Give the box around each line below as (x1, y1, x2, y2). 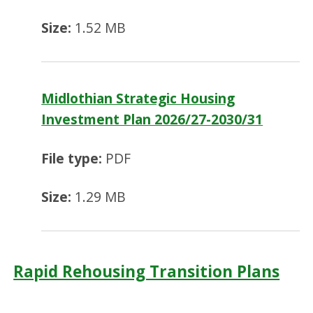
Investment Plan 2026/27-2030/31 (41, 110, 263, 129)
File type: (41, 148, 103, 168)
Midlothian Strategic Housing (41, 89, 235, 108)
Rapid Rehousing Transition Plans (13, 260, 280, 282)
